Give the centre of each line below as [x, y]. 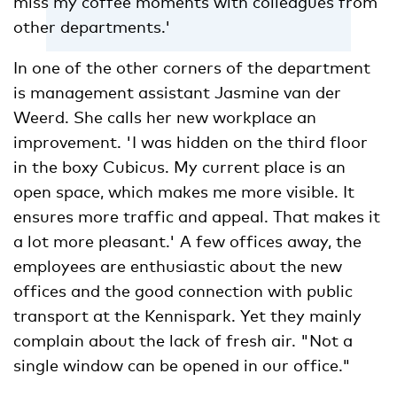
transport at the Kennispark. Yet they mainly [187, 316]
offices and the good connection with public [183, 291]
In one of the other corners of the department [192, 68]
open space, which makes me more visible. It [184, 192]
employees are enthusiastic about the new [178, 266]
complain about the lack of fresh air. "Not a [183, 341]
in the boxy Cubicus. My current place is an [179, 167]
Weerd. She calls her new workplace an [165, 117]
